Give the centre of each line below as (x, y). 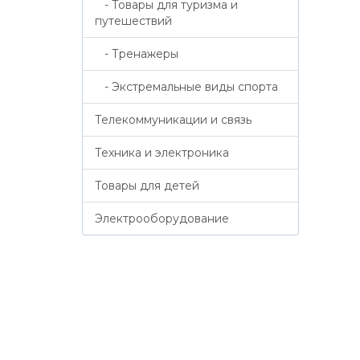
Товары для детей (147, 186)
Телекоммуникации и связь (173, 120)
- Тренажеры (137, 54)
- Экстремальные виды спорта (186, 87)
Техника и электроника (162, 153)
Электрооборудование (162, 219)
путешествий (133, 21)
